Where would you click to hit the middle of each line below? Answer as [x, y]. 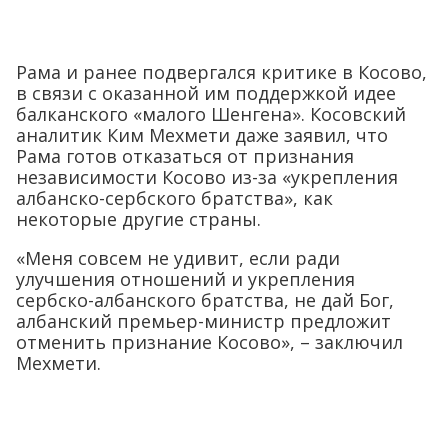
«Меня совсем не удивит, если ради [178, 258]
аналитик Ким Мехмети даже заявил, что [202, 135]
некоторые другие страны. [138, 219]
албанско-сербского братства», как [174, 198]
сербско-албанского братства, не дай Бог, [205, 300]
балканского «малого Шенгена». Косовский [211, 114]
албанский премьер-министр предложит [203, 321]
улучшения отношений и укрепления [185, 279]
